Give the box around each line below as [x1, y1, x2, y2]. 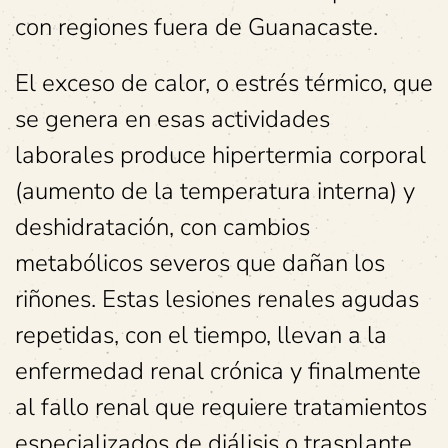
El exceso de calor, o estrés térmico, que [15, 67, 433, 99]
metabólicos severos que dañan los [15, 247, 385, 279]
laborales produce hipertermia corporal [15, 139, 426, 171]
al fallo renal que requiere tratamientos [15, 391, 427, 423]
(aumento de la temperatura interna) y [15, 175, 415, 207]
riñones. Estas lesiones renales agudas [15, 283, 419, 315]
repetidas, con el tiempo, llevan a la [15, 319, 387, 351]
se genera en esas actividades [15, 103, 330, 135]
